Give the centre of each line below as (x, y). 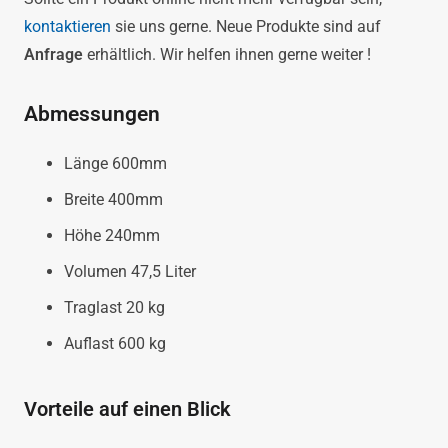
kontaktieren (67, 27)
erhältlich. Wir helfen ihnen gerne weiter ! (227, 55)
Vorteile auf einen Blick (130, 410)
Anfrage (53, 55)
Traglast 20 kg (114, 308)
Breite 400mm (113, 200)
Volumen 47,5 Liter (130, 272)
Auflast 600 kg (115, 344)
